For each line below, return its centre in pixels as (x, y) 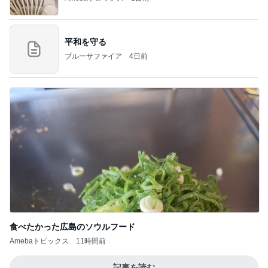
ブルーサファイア (93, 56)
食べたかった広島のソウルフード (72, 227)
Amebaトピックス (39, 241)
